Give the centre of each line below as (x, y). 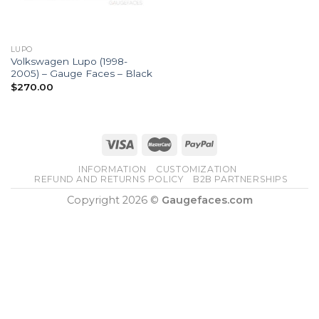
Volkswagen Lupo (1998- (69, 62)
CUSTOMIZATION (197, 169)
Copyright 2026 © (114, 200)
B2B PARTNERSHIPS (240, 179)
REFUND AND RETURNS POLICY (109, 179)
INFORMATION (113, 169)
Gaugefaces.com (207, 200)
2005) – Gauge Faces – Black (81, 74)
